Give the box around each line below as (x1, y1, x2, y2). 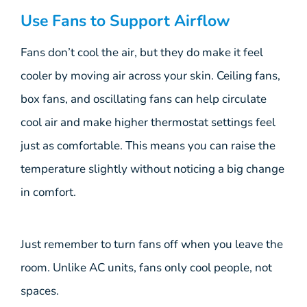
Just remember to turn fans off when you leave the (21, 236, 283, 253)
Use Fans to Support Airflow (21, 10, 230, 32)
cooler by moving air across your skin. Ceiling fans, (21, 67, 280, 84)
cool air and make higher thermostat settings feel (21, 114, 275, 130)
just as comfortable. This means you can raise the (21, 137, 275, 153)
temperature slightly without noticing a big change (21, 160, 284, 177)
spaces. (21, 283, 59, 299)
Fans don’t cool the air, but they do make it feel (21, 44, 263, 60)
